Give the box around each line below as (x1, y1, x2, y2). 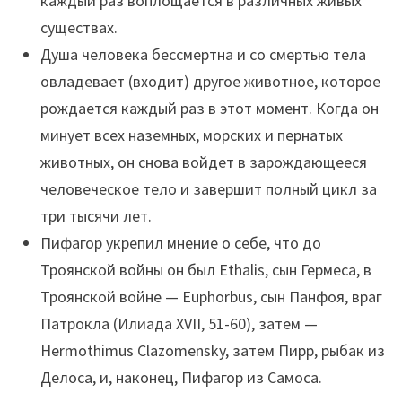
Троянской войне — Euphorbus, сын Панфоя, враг (40, 286, 383, 308)
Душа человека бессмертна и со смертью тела (40, 44, 367, 66)
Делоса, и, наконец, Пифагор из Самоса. (40, 367, 323, 389)
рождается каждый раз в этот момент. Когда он (40, 98, 380, 119)
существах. (40, 17, 118, 39)
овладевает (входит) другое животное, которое (40, 71, 381, 92)
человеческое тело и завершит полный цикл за (40, 179, 378, 200)
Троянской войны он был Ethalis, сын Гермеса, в (40, 259, 372, 281)
